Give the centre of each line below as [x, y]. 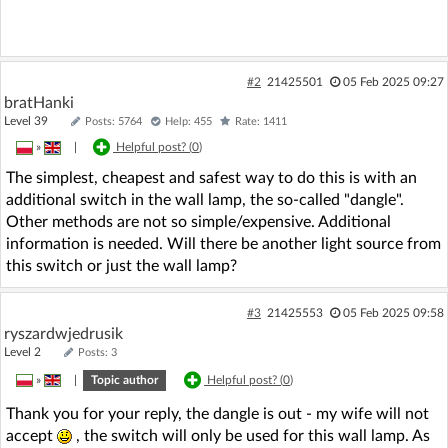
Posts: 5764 [113, 121]
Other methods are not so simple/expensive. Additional [198, 221]
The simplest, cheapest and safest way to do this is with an [211, 177]
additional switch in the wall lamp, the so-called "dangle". [205, 199]
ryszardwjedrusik [63, 333]
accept [31, 435]
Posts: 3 [97, 352]
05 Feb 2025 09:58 [393, 312]
